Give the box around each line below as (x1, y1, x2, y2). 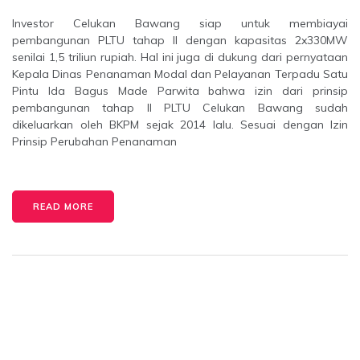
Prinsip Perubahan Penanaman (12, 134, 177, 149)
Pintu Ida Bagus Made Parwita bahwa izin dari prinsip (12, 84, 348, 99)
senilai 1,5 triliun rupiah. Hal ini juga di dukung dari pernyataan (12, 50, 348, 65)
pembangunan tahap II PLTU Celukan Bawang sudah (12, 100, 348, 116)
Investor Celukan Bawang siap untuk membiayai (12, 16, 348, 31)
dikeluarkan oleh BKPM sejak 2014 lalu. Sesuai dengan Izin (12, 117, 348, 133)
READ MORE (33, 201, 93, 213)
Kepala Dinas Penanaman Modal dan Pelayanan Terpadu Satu (12, 67, 348, 82)
